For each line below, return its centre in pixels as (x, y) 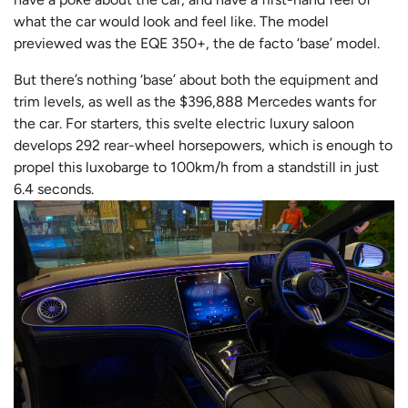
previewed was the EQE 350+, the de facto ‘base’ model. (197, 44)
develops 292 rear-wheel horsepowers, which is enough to (203, 146)
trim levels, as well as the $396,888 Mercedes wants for (195, 102)
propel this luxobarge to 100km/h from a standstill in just (196, 168)
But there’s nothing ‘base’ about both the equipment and (196, 80)
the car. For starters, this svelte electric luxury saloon (184, 124)
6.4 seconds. (54, 189)
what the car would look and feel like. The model (171, 22)
